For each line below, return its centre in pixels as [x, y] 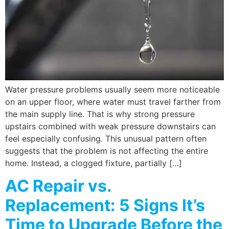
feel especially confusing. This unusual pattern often [106, 138]
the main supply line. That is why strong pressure [100, 114]
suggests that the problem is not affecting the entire [107, 151]
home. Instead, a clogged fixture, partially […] [94, 163]
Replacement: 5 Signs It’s [105, 205]
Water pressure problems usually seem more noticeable [112, 89]
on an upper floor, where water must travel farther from [113, 101]
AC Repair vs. [58, 186]
